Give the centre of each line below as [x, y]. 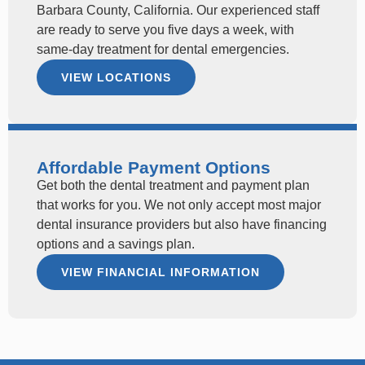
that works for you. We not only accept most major [179, 204]
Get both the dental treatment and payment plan [173, 185]
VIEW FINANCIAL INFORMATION [161, 272]
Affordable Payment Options [154, 167]
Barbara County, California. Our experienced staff [178, 10]
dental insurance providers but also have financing [182, 224]
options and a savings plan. [116, 244]
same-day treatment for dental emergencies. [163, 49]
